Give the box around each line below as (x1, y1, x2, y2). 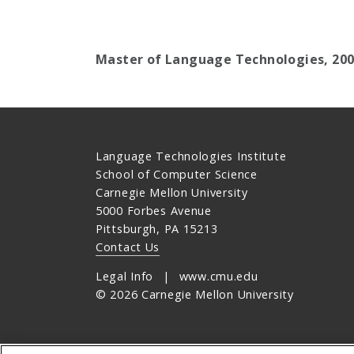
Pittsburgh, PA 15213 (95, 221, 218, 237)
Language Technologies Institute (95, 149, 287, 164)
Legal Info (95, 269, 154, 284)
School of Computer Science (95, 167, 258, 183)
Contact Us (95, 239, 160, 255)
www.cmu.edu (179, 269, 258, 284)
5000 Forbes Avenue (95, 203, 212, 219)
